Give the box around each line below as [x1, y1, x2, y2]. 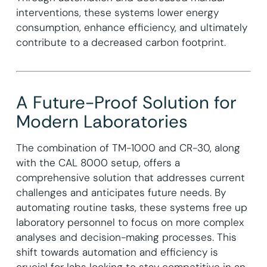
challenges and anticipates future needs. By [15, 185, 226, 199]
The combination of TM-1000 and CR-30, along [15, 141, 240, 154]
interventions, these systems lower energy [15, 5, 219, 19]
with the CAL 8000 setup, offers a [15, 156, 180, 169]
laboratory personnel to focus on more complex [15, 215, 244, 229]
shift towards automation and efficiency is [15, 245, 218, 259]
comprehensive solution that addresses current [15, 170, 245, 184]
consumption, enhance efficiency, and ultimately [15, 20, 247, 34]
